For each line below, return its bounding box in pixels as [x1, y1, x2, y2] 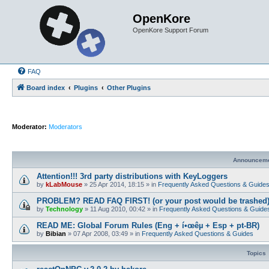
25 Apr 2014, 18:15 [89, 180, 144, 188]
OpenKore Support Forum [133, 26, 208, 34]
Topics [247, 249, 266, 256]
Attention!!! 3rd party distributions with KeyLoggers [37, 171, 228, 181]
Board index [26, 84, 65, 91]
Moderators [49, 123, 82, 130]
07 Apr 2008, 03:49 [73, 229, 128, 237]
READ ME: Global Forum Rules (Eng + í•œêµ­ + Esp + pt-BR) [37, 220, 259, 230]
